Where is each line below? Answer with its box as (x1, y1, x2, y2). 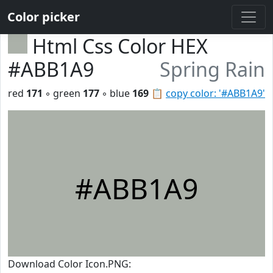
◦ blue (99, 87, 132, 100)
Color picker (7, 9, 80, 25)
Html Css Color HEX (32, 33, 208, 59)
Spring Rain (160, 56, 265, 82)
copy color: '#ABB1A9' (166, 87, 265, 100)
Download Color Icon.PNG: (8, 257, 131, 271)
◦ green (43, 87, 83, 100)
